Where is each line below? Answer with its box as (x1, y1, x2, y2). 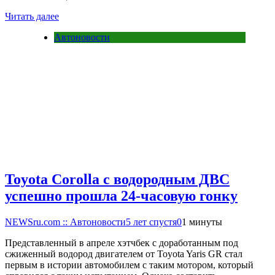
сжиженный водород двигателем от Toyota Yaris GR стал (5, 248, 242, 259)
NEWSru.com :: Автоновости (5, 216, 126, 227)
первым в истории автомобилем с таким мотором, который (5, 259, 254, 270)
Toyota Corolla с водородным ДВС (5, 171, 230, 187)
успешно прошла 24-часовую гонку (5, 187, 238, 204)
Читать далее (5, 11, 59, 22)
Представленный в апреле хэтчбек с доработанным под (5, 237, 238, 248)
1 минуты (182, 216, 222, 227)
